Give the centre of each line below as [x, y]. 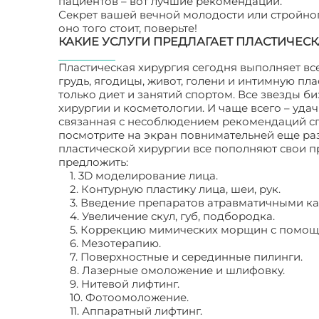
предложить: [93, 162]
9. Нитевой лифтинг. [125, 284]
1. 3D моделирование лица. [144, 176]
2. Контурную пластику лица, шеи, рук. [175, 189]
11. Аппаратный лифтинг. [136, 311]
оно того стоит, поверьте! [128, 28]
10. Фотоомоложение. [129, 297]
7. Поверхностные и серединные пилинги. [186, 257]
